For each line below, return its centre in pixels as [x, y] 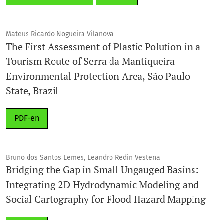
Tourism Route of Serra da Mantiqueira [90, 61]
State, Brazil [32, 90]
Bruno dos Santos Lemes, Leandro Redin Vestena [83, 157]
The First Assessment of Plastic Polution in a [103, 46]
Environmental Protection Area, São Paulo [98, 76]
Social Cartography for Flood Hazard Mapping [106, 199]
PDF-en [27, 118]
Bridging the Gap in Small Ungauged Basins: [102, 169]
